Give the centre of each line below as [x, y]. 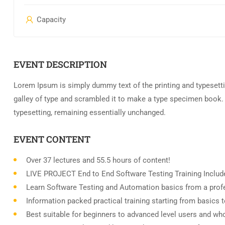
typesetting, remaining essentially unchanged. [90, 113]
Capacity [50, 20]
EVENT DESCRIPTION [60, 65]
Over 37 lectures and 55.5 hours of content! [98, 160]
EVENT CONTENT [52, 139]
